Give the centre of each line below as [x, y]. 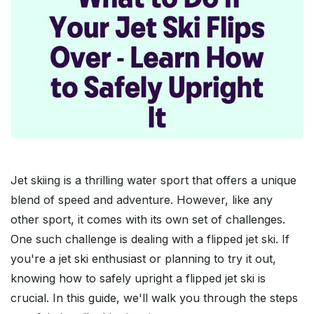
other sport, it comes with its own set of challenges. [148, 220]
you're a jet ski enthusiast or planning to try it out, [143, 259]
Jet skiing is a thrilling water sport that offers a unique [153, 180]
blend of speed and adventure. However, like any [142, 200]
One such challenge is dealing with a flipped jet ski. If [150, 239]
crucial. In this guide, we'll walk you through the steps [154, 298]
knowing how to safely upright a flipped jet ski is [138, 279]
